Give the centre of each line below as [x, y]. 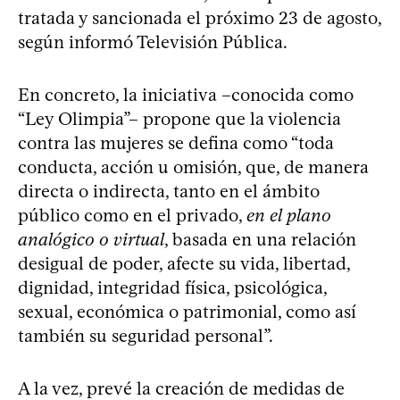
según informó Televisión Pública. [153, 42]
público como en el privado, [132, 215]
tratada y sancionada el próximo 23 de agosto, [200, 17]
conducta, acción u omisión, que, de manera [193, 167]
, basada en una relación [260, 239]
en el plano [289, 215]
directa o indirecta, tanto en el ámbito [169, 191]
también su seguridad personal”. [146, 335]
